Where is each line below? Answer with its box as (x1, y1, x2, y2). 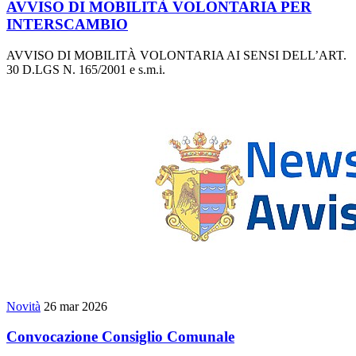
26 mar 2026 (44, 299, 107, 313)
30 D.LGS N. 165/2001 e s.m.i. (6, 62, 165, 76)
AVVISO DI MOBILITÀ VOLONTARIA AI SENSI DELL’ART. (6, 48, 346, 62)
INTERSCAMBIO (6, 15, 128, 33)
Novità (6, 299, 41, 313)
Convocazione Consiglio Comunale (6, 328, 234, 346)
